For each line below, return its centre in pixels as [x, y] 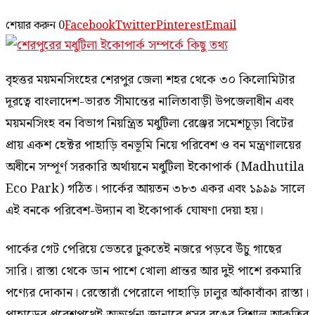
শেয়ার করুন [31, 25]
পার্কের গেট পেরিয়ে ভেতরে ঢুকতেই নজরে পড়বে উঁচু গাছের [143, 250]
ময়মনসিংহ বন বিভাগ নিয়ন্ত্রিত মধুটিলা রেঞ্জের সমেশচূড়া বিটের [149, 124]
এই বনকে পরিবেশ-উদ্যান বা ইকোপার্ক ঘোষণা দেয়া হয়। [134, 211]
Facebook [90, 25]
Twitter [136, 25]
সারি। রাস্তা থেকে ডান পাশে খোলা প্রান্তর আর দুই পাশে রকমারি [153, 271]
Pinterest [181, 25]
